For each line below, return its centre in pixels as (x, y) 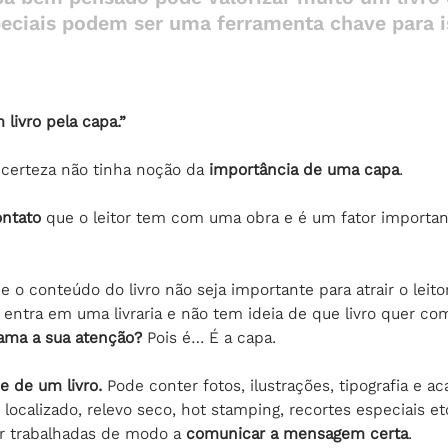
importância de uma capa (304, 169)
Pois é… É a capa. (209, 337)
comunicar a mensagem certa (297, 433)
